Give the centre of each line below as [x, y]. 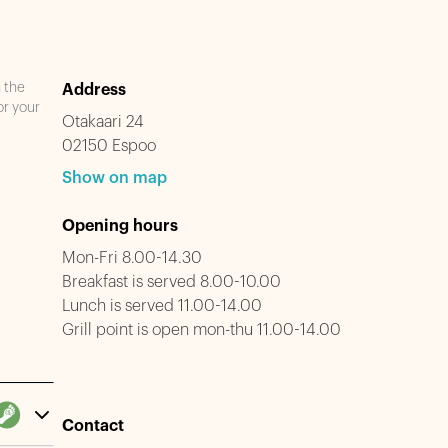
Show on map [115, 178]
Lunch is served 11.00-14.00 [162, 306]
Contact [93, 426]
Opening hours [120, 226]
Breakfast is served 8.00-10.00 [172, 282]
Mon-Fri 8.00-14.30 [132, 258]
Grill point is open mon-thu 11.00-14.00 [202, 330]
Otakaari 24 [103, 122]
